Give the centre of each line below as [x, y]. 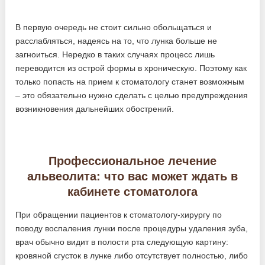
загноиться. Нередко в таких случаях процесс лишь [115, 55]
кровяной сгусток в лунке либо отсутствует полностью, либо [132, 256]
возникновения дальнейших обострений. [95, 109]
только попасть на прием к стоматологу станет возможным [130, 82]
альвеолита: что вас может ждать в [132, 177]
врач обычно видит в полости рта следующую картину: [122, 242]
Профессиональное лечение [132, 161]
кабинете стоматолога [132, 192]
